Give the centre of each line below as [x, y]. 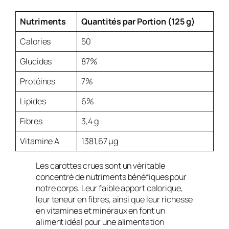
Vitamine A [40, 141]
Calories [36, 42]
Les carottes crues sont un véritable [101, 165]
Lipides [33, 101]
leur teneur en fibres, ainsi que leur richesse [114, 199]
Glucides [36, 62]
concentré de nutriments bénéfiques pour [111, 177]
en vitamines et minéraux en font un [100, 210]
